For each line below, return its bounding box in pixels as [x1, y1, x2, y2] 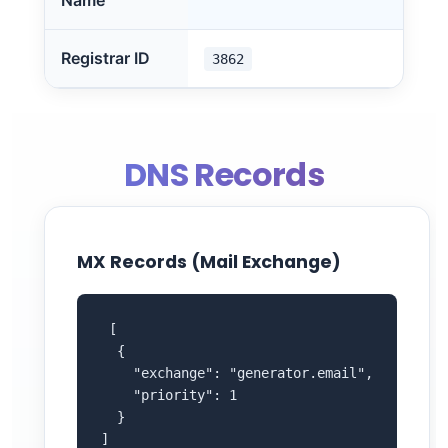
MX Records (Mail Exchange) [77, 250, 341, 274]
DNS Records [124, 152, 324, 197]
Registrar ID [61, 48, 150, 68]
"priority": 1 [101, 387, 237, 403]
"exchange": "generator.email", [101, 365, 373, 381]
